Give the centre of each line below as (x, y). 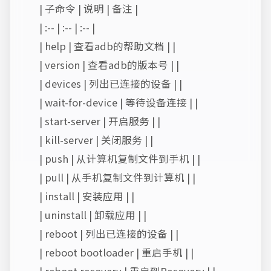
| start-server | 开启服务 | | (100, 121)
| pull (53, 177)
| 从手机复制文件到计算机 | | (131, 177)
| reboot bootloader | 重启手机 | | (116, 252)
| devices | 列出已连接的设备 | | (111, 83)
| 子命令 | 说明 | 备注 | (89, 8)
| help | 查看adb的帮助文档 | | (107, 46)
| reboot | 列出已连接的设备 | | (109, 233)
